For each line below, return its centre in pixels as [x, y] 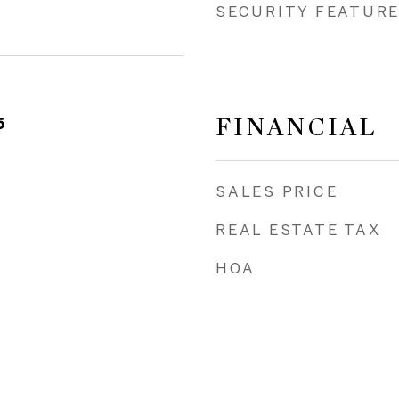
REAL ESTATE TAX [298, 229]
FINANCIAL [297, 127]
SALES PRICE [277, 191]
